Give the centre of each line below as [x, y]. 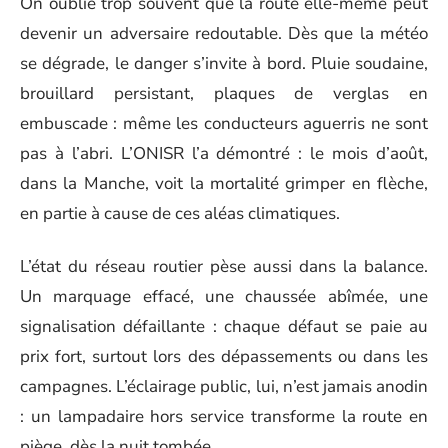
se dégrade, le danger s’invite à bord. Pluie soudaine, [224, 63]
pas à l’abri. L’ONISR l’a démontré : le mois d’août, [224, 153]
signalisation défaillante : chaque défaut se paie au [224, 326]
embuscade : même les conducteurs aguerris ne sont [224, 123]
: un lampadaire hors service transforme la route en [224, 416]
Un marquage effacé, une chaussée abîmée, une [224, 296]
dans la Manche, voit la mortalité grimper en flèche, [224, 183]
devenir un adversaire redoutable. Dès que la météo [224, 33]
